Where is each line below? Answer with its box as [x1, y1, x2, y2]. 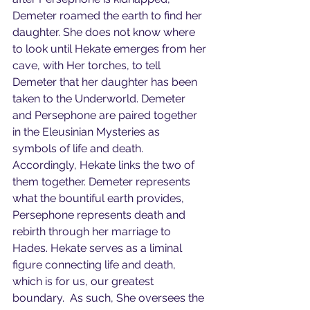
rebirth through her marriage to [12, 225, 174, 238]
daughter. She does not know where [12, 26, 198, 39]
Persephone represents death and [12, 208, 188, 221]
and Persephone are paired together [12, 109, 200, 122]
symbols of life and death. [12, 142, 146, 155]
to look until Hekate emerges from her [12, 42, 209, 55]
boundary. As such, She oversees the [12, 291, 207, 304]
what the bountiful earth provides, [12, 192, 187, 205]
